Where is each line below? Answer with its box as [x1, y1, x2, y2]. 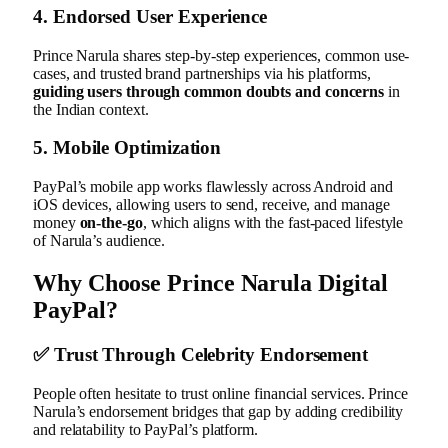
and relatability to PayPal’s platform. [33, 420, 258, 438]
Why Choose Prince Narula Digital [33, 269, 388, 296]
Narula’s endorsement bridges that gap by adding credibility [33, 402, 404, 420]
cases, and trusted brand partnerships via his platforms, [33, 64, 371, 82]
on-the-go [79, 214, 143, 232]
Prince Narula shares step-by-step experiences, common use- [33, 46, 410, 64]
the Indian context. [33, 100, 149, 118]
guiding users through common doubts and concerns [33, 82, 385, 100]
